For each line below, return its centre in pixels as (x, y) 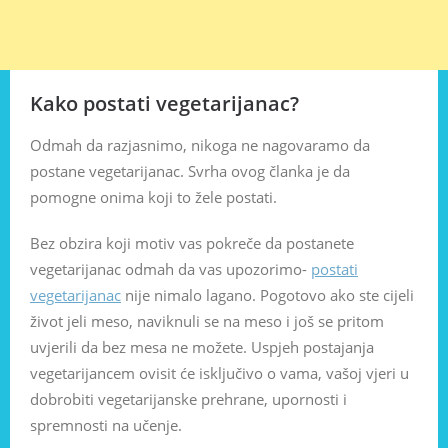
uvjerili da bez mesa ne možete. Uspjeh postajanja (202, 347)
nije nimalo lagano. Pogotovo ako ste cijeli (267, 295)
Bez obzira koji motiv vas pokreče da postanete (192, 243)
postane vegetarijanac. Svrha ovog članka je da (190, 171)
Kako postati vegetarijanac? (164, 103)
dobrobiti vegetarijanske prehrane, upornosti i (188, 399)
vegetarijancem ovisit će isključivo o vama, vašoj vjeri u (219, 373)
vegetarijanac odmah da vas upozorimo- (170, 269)
